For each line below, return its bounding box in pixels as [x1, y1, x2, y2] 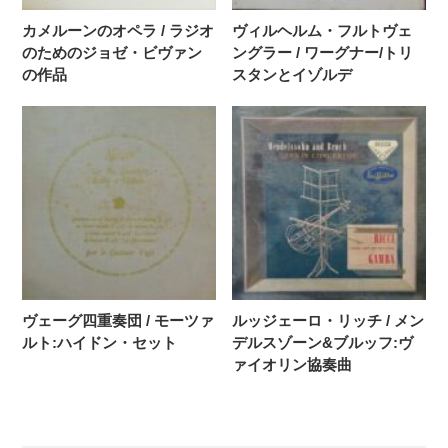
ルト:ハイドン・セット [22, 333, 178, 351]
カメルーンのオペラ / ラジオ [22, 22, 215, 40]
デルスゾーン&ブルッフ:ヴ [232, 333, 414, 351]
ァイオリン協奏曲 [232, 355, 353, 373]
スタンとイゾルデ [232, 66, 353, 84]
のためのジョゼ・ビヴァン [22, 44, 203, 62]
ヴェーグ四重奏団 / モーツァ [22, 311, 215, 329]
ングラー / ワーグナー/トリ [232, 44, 414, 62]
